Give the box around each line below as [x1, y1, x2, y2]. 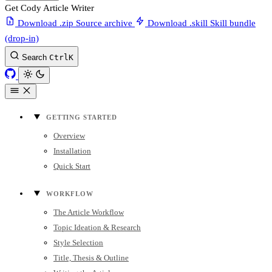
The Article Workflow [53, 208, 124, 217]
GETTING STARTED [46, 114, 118, 121]
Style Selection [53, 238, 103, 248]
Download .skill [148, 18, 208, 28]
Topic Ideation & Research [53, 223, 141, 233]
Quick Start [53, 161, 90, 171]
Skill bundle [210, 18, 256, 28]
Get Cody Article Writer [5, 2, 94, 13]
